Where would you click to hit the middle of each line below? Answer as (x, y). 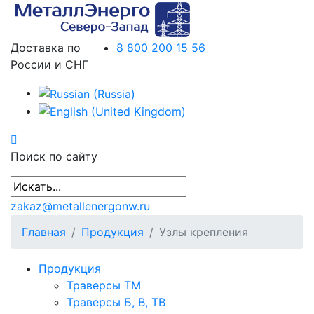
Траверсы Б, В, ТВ (116, 302)
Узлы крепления (204, 232)
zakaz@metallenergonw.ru (80, 206)
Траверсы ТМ (104, 286)
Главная (44, 232)
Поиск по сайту (54, 157)
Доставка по (46, 48)
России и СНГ (49, 64)
